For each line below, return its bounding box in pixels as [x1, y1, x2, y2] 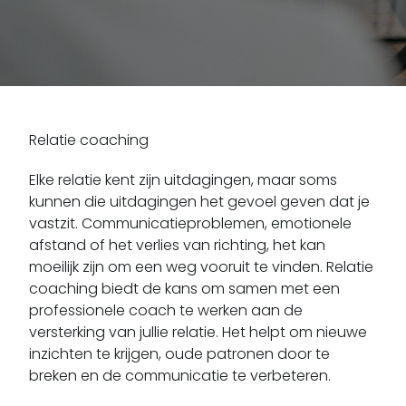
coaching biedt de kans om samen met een [29, 277, 340, 299]
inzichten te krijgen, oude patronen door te [29, 343, 330, 364]
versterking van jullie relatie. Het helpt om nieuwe [29, 321, 367, 343]
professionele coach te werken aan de [29, 299, 303, 321]
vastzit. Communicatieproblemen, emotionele [29, 212, 352, 234]
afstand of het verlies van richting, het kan [29, 234, 325, 256]
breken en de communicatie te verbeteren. [29, 364, 331, 386]
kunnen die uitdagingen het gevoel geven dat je [29, 190, 370, 212]
